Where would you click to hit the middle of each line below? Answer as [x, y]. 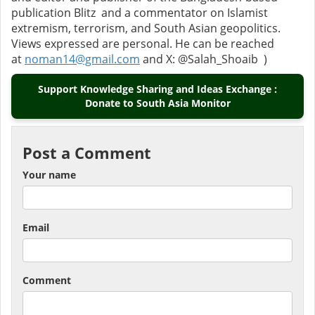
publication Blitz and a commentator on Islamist [140, 13]
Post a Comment [87, 153]
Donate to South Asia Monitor [157, 103]
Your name [49, 175]
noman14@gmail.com [82, 59]
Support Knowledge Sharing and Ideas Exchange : [157, 89]
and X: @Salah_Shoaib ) [204, 59]
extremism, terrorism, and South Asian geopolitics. [146, 28]
